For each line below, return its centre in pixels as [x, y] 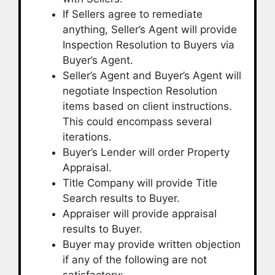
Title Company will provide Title [140, 183]
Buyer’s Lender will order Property [146, 152]
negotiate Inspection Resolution [140, 91]
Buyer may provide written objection [152, 244]
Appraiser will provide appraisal [140, 213]
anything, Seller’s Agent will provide [150, 29]
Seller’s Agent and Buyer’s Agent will [152, 75]
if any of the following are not [135, 259]
